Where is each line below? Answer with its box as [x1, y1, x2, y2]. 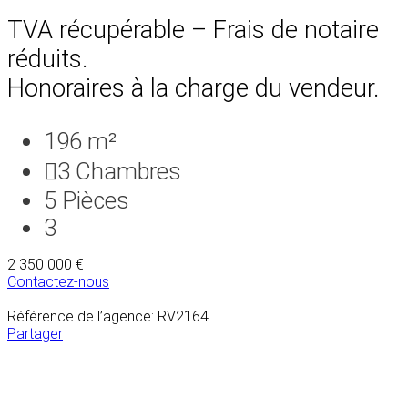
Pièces [62, 186, 129, 214]
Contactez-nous [7, 272, 109, 291]
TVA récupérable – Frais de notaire [7, 15, 379, 45]
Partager [7, 324, 63, 342]
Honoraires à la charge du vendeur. [7, 73, 379, 103]
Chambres [76, 157, 181, 185]
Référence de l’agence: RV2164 [7, 307, 209, 325]
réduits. [7, 44, 87, 74]
